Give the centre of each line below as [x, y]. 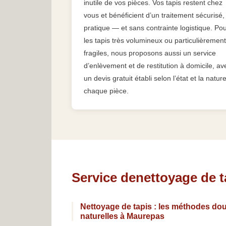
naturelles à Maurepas [122, 216]
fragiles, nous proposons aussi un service [150, 53]
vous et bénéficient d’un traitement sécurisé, [154, 15]
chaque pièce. [106, 91]
